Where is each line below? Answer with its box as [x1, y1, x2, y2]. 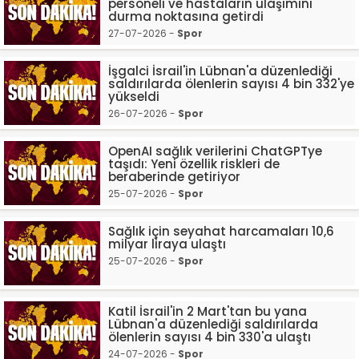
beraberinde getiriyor [108, 168, 240, 185]
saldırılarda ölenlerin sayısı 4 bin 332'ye [108, 75, 354, 92]
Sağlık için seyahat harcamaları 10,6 [108, 223, 334, 240]
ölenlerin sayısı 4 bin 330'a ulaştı [108, 329, 311, 345]
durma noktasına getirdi [108, 8, 264, 25]
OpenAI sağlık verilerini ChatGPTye [108, 143, 322, 159]
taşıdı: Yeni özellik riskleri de [108, 155, 280, 172]
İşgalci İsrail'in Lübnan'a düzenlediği [108, 63, 333, 79]
